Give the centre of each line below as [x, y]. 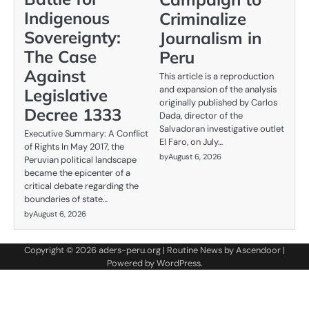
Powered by [131, 263]
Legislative [66, 96]
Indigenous [67, 18]
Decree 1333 [73, 115]
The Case [60, 57]
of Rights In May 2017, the [74, 147]
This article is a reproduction [217, 76]
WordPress [178, 263]
